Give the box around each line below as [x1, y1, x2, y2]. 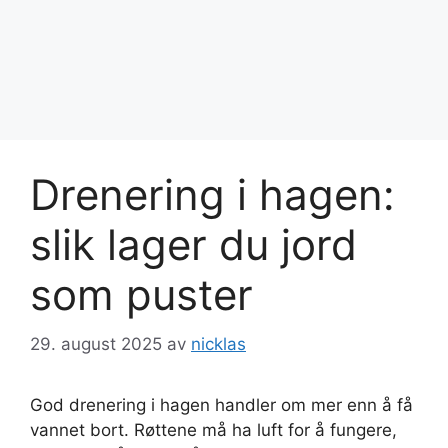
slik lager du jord [30, 219, 357, 270]
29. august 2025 [30, 333, 162, 354]
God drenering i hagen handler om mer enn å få [30, 394, 413, 415]
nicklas [191, 333, 246, 354]
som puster [30, 269, 253, 320]
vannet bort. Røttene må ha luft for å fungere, [30, 419, 397, 440]
